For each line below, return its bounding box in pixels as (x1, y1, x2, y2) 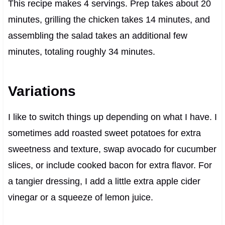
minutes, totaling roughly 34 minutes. (8, 46, 155, 57)
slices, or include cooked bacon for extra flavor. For (8, 160, 212, 170)
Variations (8, 83, 76, 99)
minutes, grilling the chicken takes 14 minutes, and (8, 14, 210, 25)
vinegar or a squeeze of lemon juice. (8, 192, 153, 202)
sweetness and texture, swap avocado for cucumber (8, 144, 216, 154)
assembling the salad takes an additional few (8, 30, 187, 41)
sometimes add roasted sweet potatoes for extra (8, 128, 201, 138)
